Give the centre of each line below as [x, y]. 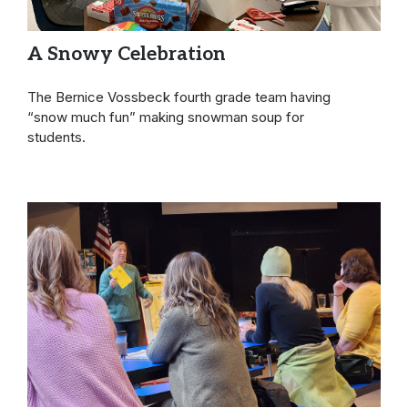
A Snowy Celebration [127, 54]
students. [58, 137]
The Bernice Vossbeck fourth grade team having [179, 97]
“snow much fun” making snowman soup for [166, 117]
